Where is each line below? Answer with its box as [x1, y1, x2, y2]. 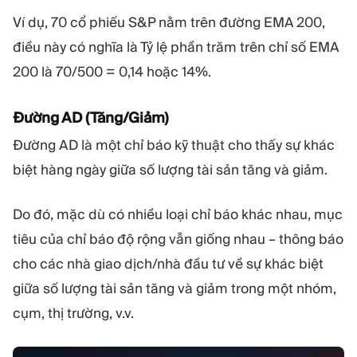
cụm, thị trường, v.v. [13, 304, 134, 323]
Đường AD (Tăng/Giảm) [13, 108, 169, 127]
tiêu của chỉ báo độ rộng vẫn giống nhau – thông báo [13, 230, 343, 249]
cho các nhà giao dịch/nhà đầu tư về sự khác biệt [13, 255, 324, 273]
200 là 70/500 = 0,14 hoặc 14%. [13, 62, 211, 80]
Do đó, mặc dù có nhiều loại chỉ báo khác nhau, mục [13, 206, 343, 224]
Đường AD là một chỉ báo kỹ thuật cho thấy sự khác [13, 135, 335, 154]
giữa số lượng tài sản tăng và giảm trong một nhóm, [13, 280, 336, 298]
